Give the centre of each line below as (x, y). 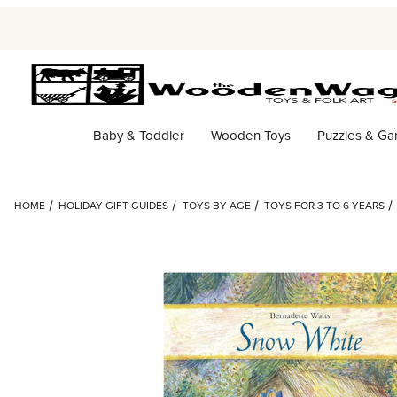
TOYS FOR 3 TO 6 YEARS (325, 206)
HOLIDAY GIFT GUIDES (114, 206)
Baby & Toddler (138, 135)
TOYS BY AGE (216, 206)
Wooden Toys (250, 135)
